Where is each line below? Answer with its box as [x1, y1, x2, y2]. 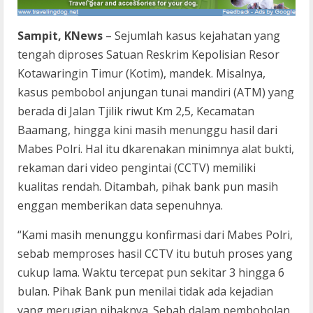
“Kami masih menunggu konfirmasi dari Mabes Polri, [17, 227, 293, 243]
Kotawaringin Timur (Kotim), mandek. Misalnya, [17, 66, 265, 82]
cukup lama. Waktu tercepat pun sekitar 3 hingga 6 [17, 265, 284, 281]
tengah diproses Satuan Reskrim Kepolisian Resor [17, 47, 279, 63]
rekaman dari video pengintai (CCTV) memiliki [17, 160, 256, 176]
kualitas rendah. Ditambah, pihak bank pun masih [17, 179, 278, 195]
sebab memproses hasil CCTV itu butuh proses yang [17, 246, 293, 262]
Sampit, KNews [17, 28, 103, 44]
